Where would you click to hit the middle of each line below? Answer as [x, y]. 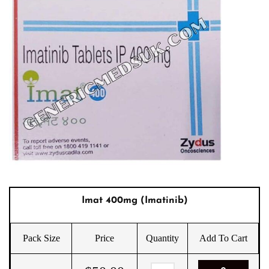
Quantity [162, 238]
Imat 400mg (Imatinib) [134, 201]
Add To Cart [223, 238]
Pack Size [41, 238]
